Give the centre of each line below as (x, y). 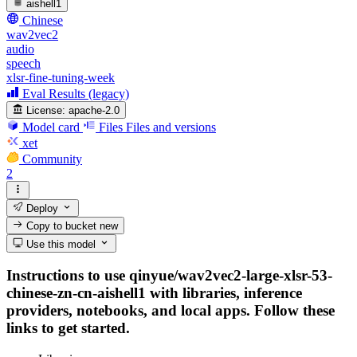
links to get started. (68, 328)
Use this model (60, 244)
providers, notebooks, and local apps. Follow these (171, 311)
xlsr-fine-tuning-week (61, 77)
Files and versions (171, 127)
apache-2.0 (94, 111)
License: (46, 111)
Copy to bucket (62, 226)
